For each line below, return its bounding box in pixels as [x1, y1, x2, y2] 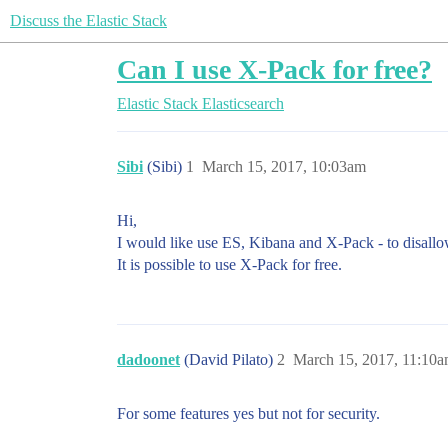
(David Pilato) [184, 351, 277, 368]
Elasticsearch [202, 95, 284, 112]
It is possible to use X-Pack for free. [117, 256, 342, 273]
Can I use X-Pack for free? [117, 54, 432, 85]
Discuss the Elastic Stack [10, 12, 167, 29]
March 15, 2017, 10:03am [202, 158, 366, 175]
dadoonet [117, 351, 180, 368]
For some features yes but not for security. [117, 405, 380, 422]
